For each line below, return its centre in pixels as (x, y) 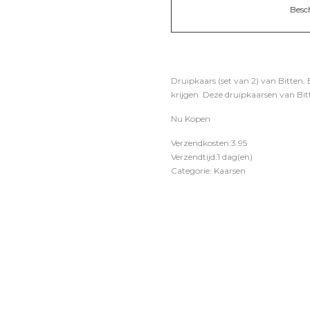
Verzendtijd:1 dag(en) (212, 157)
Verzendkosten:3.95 (209, 143)
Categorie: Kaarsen (208, 171)
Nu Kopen (191, 119)
